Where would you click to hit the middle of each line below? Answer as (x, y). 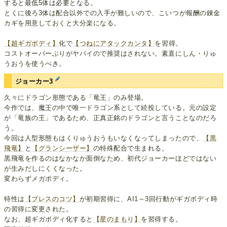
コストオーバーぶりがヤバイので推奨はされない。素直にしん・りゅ (110, 53)
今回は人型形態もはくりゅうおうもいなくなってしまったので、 (104, 138)
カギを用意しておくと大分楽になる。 (62, 23)
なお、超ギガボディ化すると (49, 219)
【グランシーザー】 (62, 148)
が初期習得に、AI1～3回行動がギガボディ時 (148, 199)
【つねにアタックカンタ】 (114, 43)
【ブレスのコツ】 (52, 199)
